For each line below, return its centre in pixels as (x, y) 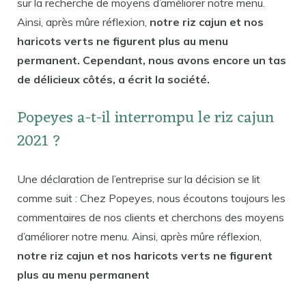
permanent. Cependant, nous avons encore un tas (152, 60)
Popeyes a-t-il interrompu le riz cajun (145, 119)
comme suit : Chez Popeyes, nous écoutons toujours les (151, 198)
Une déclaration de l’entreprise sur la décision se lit (139, 179)
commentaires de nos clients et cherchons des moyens (151, 218)
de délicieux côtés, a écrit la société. (113, 79)
